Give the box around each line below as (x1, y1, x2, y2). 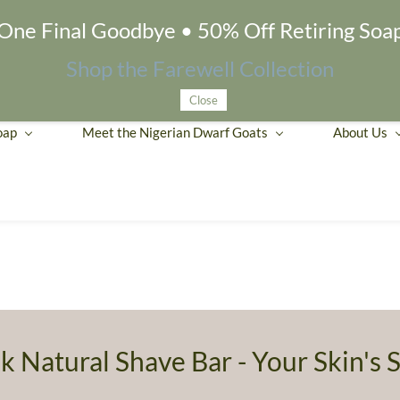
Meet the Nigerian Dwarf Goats (82, 123, 268, 140)
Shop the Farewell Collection (66, 55, 334, 81)
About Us (333, 123, 387, 140)
